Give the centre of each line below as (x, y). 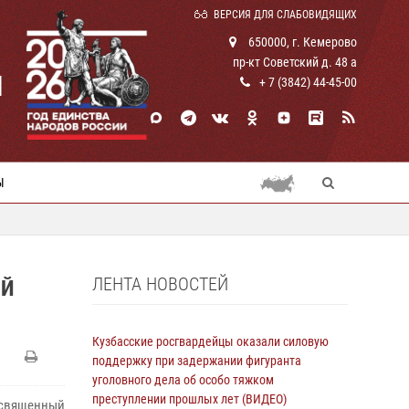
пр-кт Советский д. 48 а (295, 62)
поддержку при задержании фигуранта (197, 361)
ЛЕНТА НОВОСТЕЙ (160, 284)
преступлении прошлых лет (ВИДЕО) (189, 399)
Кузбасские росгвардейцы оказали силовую (210, 341)
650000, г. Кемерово (301, 42)
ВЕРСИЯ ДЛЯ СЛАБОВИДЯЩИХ (285, 15)
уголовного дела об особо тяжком (183, 380)
